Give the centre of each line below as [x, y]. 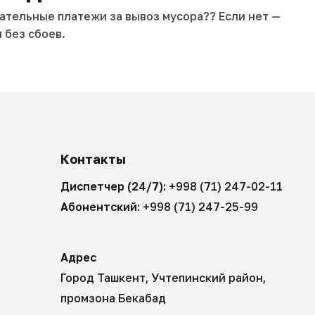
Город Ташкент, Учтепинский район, [163, 278]
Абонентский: [102, 207]
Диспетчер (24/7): [115, 187]
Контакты [94, 159]
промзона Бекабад [114, 298]
